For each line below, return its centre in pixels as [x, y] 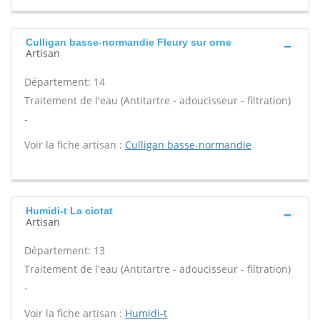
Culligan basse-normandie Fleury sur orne [129, 42]
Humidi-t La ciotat [69, 211]
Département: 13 [65, 250]
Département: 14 [65, 82]
